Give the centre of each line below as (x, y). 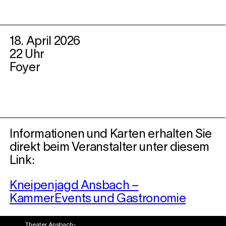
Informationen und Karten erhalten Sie (111, 135)
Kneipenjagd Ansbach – (74, 186)
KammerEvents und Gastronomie (98, 199)
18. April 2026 (45, 42)
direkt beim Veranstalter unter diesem (110, 148)
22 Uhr (27, 55)
